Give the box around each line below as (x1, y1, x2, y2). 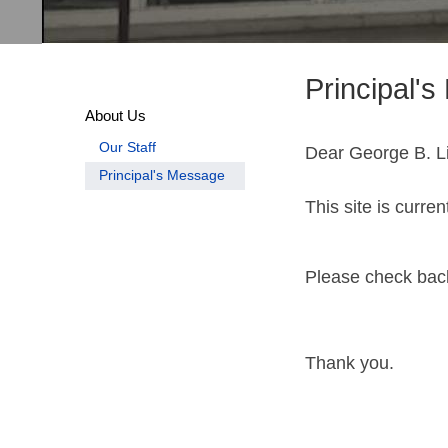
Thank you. (305, 353, 395, 374)
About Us (84, 107, 146, 125)
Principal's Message (98, 168, 225, 184)
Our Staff (98, 140, 156, 156)
